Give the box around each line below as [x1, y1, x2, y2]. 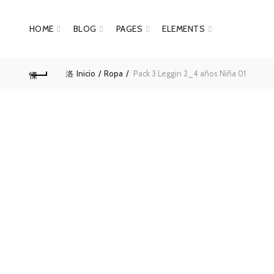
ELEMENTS [162, 23, 206, 34]
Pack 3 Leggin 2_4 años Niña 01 [131, 68, 246, 78]
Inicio [76, 68, 95, 78]
